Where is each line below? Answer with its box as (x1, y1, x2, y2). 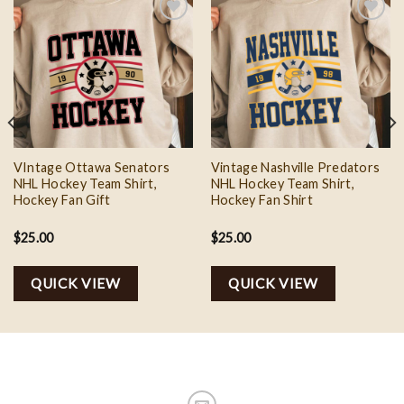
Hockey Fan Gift (13, 191, 111, 207)
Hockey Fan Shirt (210, 191, 313, 207)
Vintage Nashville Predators (210, 159, 381, 175)
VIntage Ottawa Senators (13, 159, 170, 175)
